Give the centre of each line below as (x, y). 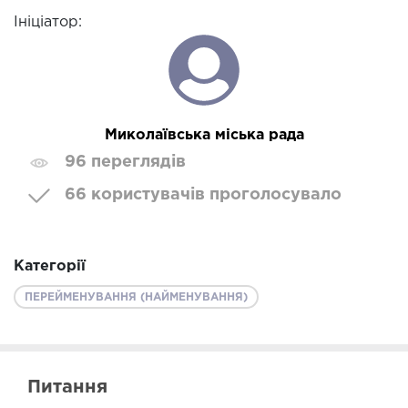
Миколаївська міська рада (204, 136)
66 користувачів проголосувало (203, 195)
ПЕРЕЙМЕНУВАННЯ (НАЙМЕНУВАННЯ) (136, 298)
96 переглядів (125, 163)
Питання (67, 388)
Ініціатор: (48, 23)
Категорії (50, 267)
